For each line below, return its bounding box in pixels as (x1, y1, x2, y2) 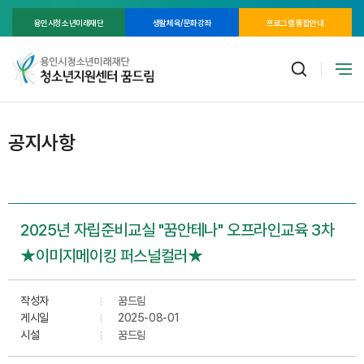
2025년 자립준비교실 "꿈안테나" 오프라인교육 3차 (20, 219, 335, 240)
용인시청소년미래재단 (33, 17, 104, 28)
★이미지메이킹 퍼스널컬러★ (20, 245, 203, 266)
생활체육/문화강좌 (152, 17, 212, 28)
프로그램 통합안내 (266, 17, 324, 28)
